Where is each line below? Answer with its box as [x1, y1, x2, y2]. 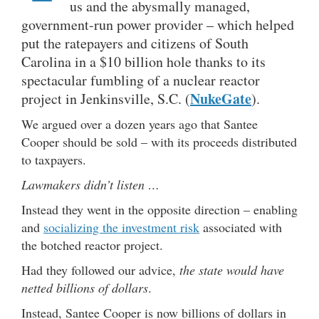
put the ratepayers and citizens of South [21, 33, 249, 53]
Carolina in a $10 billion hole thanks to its [21, 51, 266, 71]
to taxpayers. [21, 150, 86, 168]
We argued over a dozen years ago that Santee [21, 115, 258, 132]
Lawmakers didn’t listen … [21, 175, 159, 193]
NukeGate [190, 88, 251, 109]
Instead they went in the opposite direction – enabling [21, 200, 298, 218]
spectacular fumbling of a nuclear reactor [21, 70, 260, 90]
